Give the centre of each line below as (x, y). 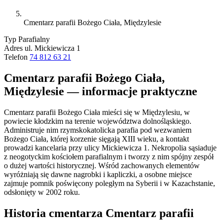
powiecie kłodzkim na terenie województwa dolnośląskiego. (98, 121)
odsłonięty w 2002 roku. (42, 192)
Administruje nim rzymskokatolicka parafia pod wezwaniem (98, 130)
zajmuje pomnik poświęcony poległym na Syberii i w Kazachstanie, (110, 183)
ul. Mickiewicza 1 (53, 48)
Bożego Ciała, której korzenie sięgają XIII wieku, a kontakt (96, 139)
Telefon (16, 57)
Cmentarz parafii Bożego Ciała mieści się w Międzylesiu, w (97, 112)
